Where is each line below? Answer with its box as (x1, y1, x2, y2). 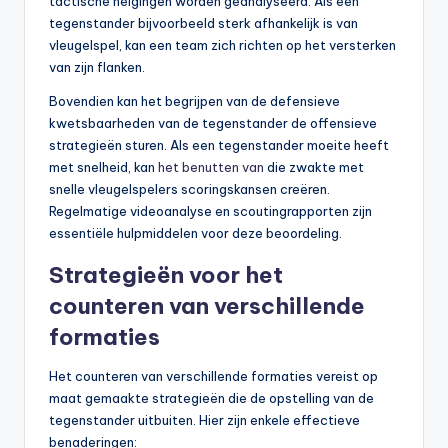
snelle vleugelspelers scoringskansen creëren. (49, 181, 330, 198)
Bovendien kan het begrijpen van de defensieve (49, 93, 340, 110)
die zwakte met (264, 159, 364, 176)
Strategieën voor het (49, 261, 283, 290)
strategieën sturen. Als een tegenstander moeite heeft (49, 137, 389, 154)
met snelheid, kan (49, 159, 158, 176)
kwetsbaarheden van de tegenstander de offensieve (49, 115, 377, 132)
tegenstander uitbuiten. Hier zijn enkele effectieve (49, 412, 360, 429)
